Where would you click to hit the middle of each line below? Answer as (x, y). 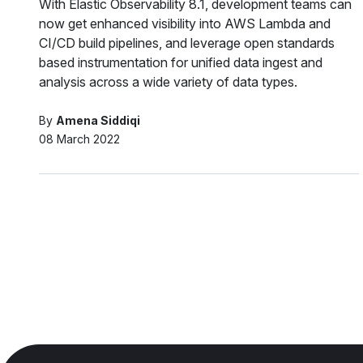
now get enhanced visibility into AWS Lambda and (185, 23)
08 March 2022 (79, 139)
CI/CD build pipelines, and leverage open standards (187, 43)
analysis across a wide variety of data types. (168, 81)
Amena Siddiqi (98, 120)
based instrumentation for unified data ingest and (181, 62)
